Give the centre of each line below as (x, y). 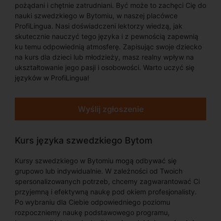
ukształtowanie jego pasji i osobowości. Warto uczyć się (105, 67)
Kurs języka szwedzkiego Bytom (84, 140)
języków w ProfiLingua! (52, 78)
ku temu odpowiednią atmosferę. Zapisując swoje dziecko (108, 47)
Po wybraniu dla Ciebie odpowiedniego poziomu (92, 202)
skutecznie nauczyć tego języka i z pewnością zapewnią (107, 36)
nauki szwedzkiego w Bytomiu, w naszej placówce (96, 16)
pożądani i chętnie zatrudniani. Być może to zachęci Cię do (110, 5)
